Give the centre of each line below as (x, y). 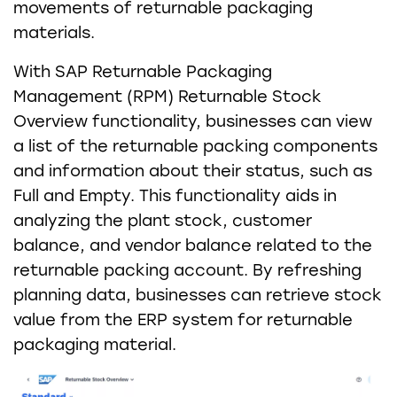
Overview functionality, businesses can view (193, 121)
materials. (54, 32)
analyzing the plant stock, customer (163, 220)
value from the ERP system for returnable (183, 319)
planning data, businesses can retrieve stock (198, 295)
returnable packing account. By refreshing (187, 270)
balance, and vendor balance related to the (193, 245)
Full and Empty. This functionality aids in (175, 195)
